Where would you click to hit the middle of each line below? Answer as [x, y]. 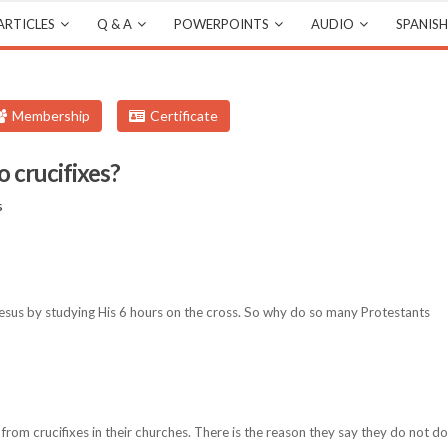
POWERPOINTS [221, 24]
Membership [51, 115]
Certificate [184, 115]
